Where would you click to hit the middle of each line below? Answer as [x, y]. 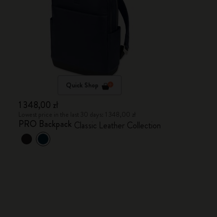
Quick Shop [82, 85]
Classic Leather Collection [118, 125]
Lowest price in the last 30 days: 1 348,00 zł [77, 114]
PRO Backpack [45, 124]
